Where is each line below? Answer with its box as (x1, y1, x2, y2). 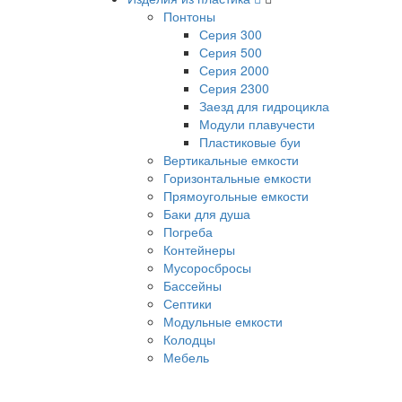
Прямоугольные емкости (163, 187, 309, 205)
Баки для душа (163, 205, 250, 223)
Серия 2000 (199, 61, 269, 79)
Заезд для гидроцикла (199, 97, 329, 115)
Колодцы (163, 330, 215, 348)
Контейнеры (163, 240, 235, 258)
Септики (163, 294, 212, 312)
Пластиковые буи (199, 133, 301, 151)
